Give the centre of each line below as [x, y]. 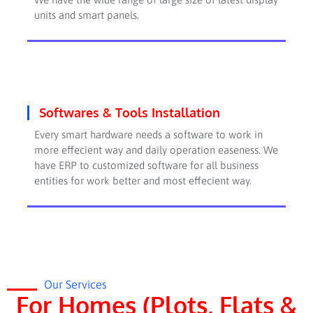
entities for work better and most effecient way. [143, 181]
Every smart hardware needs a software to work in [148, 135]
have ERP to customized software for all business [146, 166]
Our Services [75, 285]
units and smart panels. [88, 15]
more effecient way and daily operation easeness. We [156, 150]
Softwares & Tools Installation [129, 113]
